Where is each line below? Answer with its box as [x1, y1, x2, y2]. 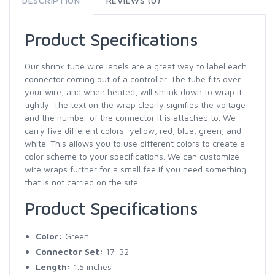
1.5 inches [71, 261, 112, 272]
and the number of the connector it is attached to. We [25, 112, 236, 123]
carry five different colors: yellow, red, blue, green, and [25, 125, 241, 136]
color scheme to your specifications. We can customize [25, 150, 239, 161]
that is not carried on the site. [25, 176, 140, 187]
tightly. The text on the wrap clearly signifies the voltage [25, 99, 246, 110]
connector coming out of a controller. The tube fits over [25, 73, 241, 84]
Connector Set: [36, 246, 103, 257]
